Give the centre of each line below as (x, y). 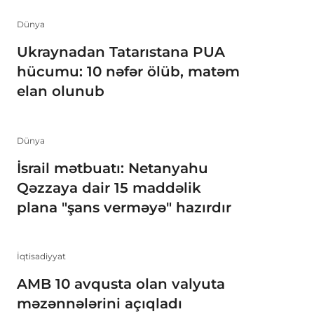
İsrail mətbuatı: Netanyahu (112, 168)
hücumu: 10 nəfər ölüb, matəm (128, 72)
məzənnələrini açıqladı (100, 304)
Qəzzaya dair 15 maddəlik (109, 187)
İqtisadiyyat (41, 257)
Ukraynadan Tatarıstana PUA (121, 52)
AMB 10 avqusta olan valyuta (121, 284)
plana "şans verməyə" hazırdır (124, 207)
